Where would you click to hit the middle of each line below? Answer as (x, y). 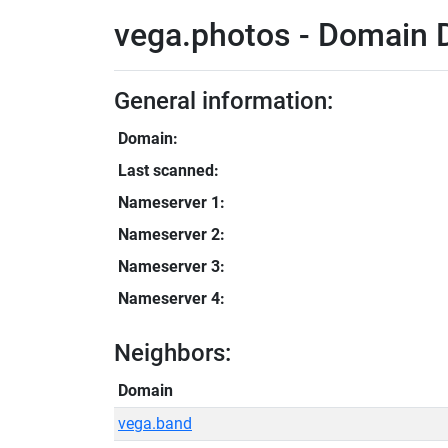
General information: (223, 101)
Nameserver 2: (171, 234)
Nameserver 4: (171, 298)
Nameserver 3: (171, 266)
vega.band (155, 423)
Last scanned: (168, 170)
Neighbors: (172, 353)
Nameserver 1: (171, 202)
